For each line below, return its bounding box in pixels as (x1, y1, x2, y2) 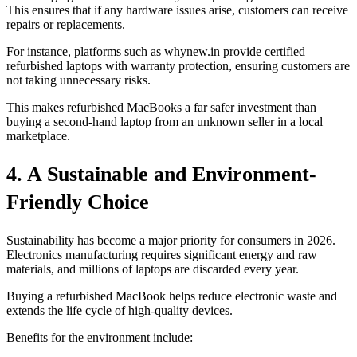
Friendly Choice (6, 190, 149, 214)
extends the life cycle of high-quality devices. (6, 304, 233, 318)
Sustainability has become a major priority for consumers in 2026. (6, 233, 335, 248)
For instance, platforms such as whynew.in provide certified (6, 44, 305, 58)
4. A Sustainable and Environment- (6, 163, 316, 186)
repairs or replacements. (6, 17, 125, 31)
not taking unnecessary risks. (6, 73, 151, 87)
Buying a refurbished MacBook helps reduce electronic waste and (6, 289, 337, 304)
